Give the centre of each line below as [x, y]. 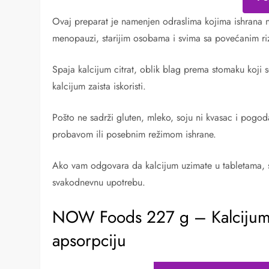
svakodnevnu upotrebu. [99, 183]
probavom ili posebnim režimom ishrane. [134, 134]
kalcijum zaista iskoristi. [99, 86]
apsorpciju [89, 241]
